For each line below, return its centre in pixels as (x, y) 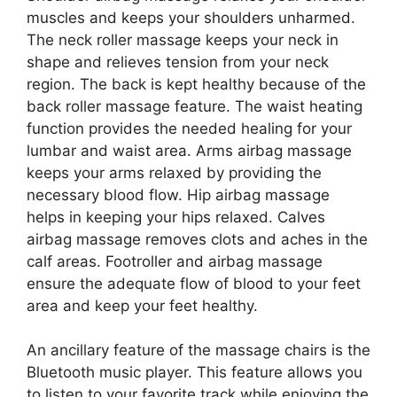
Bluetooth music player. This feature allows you (195, 373)
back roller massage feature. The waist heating (195, 106)
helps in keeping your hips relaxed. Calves (176, 217)
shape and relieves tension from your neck (178, 62)
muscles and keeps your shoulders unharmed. (191, 17)
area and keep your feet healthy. (142, 305)
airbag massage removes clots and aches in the (197, 239)
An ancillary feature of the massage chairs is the (198, 350)
